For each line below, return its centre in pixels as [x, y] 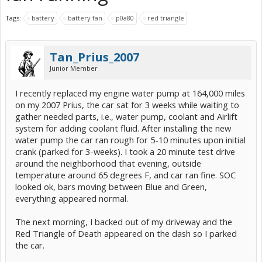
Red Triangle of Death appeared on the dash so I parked [126, 233]
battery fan [85, 18]
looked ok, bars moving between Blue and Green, [111, 187]
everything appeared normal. [72, 198]
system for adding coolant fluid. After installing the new [123, 128]
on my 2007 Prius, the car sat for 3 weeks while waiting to [127, 105]
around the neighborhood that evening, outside [108, 163]
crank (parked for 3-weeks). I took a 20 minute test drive [125, 151]
